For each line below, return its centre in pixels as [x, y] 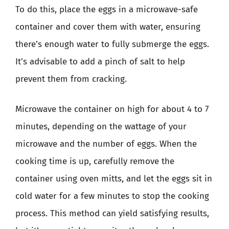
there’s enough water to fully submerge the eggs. [112, 44]
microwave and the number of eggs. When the [106, 144]
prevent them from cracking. [71, 79]
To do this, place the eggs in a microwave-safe [107, 9]
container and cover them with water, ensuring [108, 27]
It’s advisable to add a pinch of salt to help [100, 61]
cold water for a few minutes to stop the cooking [112, 196]
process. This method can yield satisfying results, [112, 213]
